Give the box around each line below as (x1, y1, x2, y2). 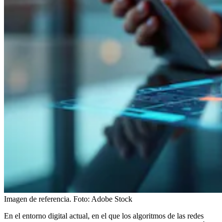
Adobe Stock (91, 194, 132, 203)
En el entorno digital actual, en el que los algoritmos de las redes (4, 211, 204, 220)
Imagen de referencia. (4, 194, 71, 203)
